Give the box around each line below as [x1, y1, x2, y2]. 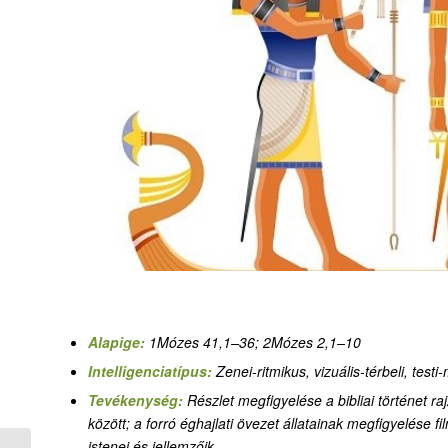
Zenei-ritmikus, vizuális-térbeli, [216, 360, 412, 381]
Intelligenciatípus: [88, 360, 216, 381]
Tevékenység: [88, 389, 187, 410]
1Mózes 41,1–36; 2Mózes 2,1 [149, 331, 337, 352]
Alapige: [88, 331, 149, 352]
